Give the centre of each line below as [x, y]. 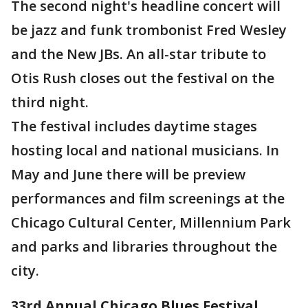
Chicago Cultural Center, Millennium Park [151, 222]
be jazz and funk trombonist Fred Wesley [149, 30]
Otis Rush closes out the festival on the [143, 78]
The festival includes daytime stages [134, 126]
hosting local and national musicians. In [145, 150]
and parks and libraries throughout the [144, 246]
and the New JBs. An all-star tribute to [139, 54]
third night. [50, 102]
